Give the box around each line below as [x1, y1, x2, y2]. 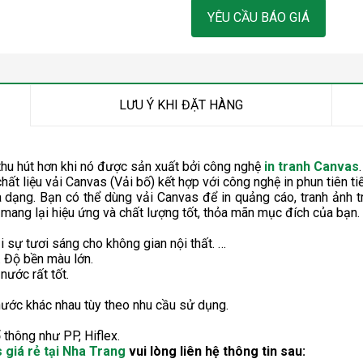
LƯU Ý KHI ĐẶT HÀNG [119, 97, 243, 113]
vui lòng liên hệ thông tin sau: [126, 344, 305, 360]
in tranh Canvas [264, 159, 359, 175]
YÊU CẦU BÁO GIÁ [207, 10, 310, 26]
